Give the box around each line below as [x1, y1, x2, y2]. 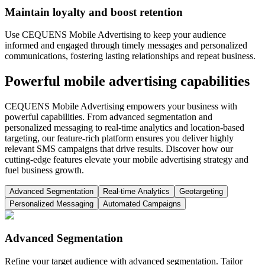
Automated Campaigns [103, 199, 181, 209]
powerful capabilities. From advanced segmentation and [5, 112, 212, 122]
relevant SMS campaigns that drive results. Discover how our [5, 144, 233, 154]
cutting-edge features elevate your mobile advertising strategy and [5, 154, 248, 165]
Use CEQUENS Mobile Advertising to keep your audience [5, 30, 226, 40]
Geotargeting [179, 187, 223, 196]
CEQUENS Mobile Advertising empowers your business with [5, 101, 237, 112]
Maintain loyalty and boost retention [5, 5, 183, 18]
